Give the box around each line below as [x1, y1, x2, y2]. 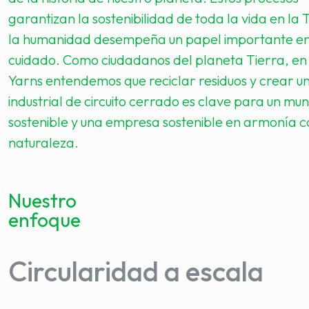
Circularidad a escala [8, 254, 263, 288]
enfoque [8, 208, 81, 232]
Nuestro [8, 188, 77, 212]
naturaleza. [8, 134, 79, 151]
